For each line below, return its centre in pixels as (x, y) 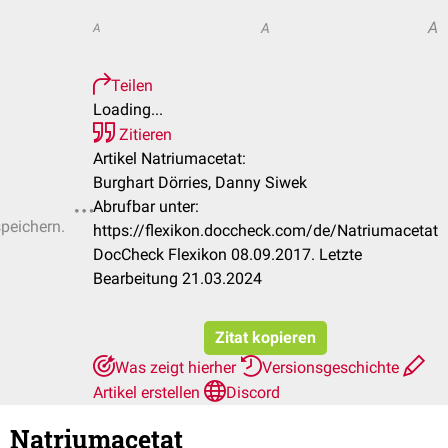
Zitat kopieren (265, 337)
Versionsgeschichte (332, 367)
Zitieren (143, 134)
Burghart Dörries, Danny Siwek (200, 182)
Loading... (128, 109)
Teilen (132, 85)
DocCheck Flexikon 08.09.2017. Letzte (227, 254)
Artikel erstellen (148, 392)
